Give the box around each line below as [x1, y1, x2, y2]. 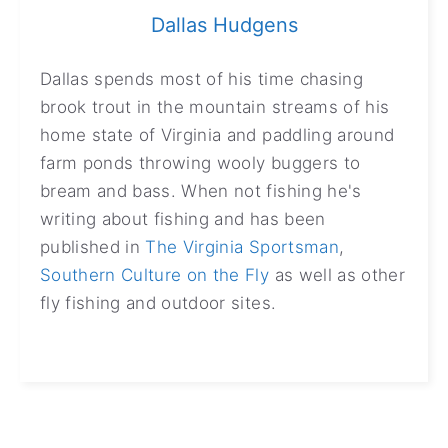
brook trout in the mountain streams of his [40, 96, 390, 117]
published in [40, 236, 146, 257]
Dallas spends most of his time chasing [40, 68, 363, 89]
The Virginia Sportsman [145, 236, 339, 257]
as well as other [269, 264, 405, 285]
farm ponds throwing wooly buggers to [40, 152, 361, 173]
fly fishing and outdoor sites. [40, 292, 277, 313]
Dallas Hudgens [150, 12, 298, 37]
